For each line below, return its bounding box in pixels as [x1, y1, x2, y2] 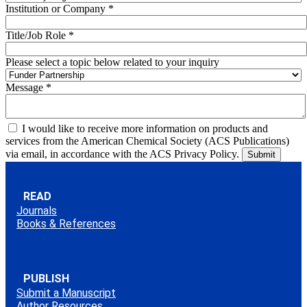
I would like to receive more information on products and [22, 122, 268, 134]
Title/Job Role [5, 29, 69, 41]
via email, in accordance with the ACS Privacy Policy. [5, 147, 242, 160]
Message [5, 81, 46, 93]
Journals [16, 204, 57, 217]
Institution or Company [5, 2, 108, 14]
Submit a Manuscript [16, 286, 116, 299]
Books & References [16, 217, 116, 230]
